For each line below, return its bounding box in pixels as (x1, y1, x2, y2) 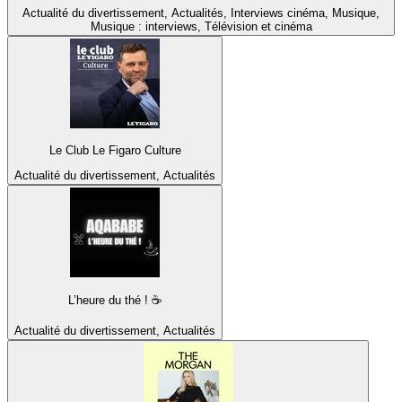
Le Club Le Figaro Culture (48, 143, 181, 157)
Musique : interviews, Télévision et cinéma (90, 20, 312, 34)
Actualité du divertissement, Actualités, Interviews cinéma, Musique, (22, 6, 380, 21)
